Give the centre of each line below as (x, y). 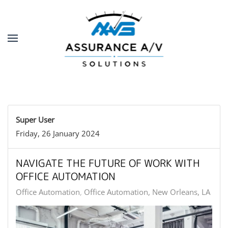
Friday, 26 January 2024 (58, 133)
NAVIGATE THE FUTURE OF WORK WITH (108, 163)
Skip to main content (59, 28)
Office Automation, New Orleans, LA (147, 192)
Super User (35, 120)
